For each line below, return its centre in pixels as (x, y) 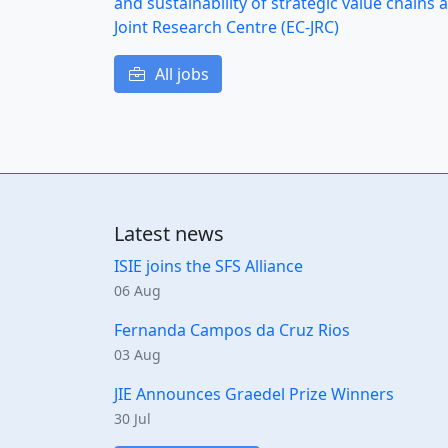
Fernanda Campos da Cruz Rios (232, 330)
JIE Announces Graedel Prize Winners (254, 394)
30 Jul (132, 419)
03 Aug (137, 355)
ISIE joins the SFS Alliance (208, 266)
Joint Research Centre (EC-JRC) (226, 27)
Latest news (169, 234)
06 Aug (137, 291)
